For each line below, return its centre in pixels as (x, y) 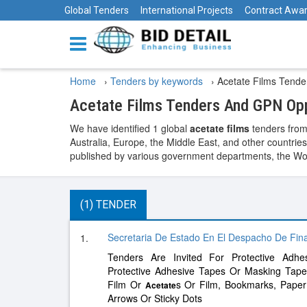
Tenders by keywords (158, 81)
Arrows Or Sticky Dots (155, 298)
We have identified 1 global (130, 128)
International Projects (187, 10)
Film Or (126, 284)
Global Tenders (97, 10)
